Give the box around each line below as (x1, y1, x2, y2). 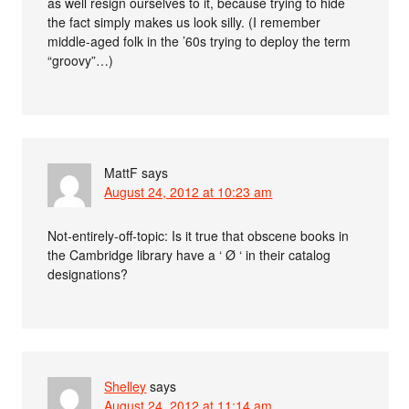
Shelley (104, 377, 147, 396)
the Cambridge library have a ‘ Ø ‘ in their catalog (47, 246, 331, 265)
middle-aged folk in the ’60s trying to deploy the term (47, 32, 351, 51)
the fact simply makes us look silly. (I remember (47, 13, 321, 32)
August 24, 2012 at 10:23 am (104, 183, 273, 202)
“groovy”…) (47, 51, 114, 70)
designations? (47, 265, 129, 284)
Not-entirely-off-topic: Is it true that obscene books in (47, 226, 350, 246)
